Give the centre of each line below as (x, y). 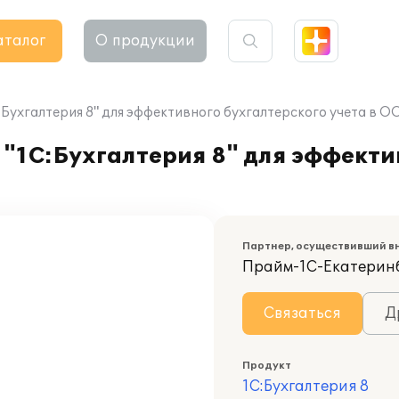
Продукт (267, 366)
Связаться (302, 313)
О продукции (145, 41)
